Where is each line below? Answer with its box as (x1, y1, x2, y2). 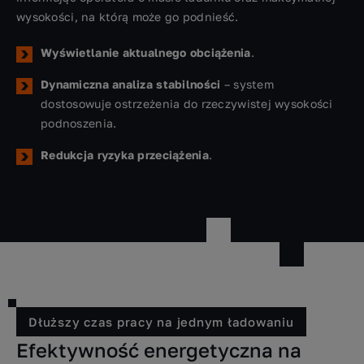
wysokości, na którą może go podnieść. (16, 10, 239, 24)
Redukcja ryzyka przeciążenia (41, 148, 209, 162)
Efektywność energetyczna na (16, 338, 301, 362)
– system (220, 77, 274, 92)
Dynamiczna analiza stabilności (41, 77, 221, 92)
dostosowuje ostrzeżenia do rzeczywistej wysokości (41, 97, 333, 111)
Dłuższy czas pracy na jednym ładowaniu (28, 314, 294, 330)
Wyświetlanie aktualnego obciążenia (41, 45, 251, 60)
